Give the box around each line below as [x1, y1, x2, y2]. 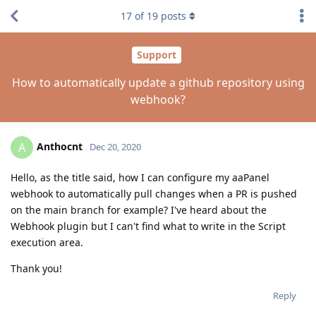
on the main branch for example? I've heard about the [11, 202, 267, 217]
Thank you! [11, 261, 62, 275]
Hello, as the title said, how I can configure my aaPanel [11, 170, 269, 184]
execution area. [11, 235, 83, 249]
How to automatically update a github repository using [11, 74, 305, 90]
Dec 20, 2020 [90, 140, 141, 153]
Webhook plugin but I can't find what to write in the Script [11, 219, 286, 233]
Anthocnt [37, 139, 83, 153]
